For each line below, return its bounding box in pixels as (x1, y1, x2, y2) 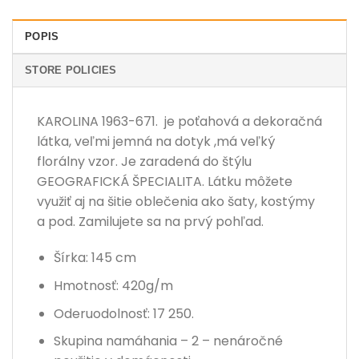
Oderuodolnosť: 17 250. (53, 304, 194, 323)
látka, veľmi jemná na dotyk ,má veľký (37, 131, 275, 151)
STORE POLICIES (25, 63, 117, 76)
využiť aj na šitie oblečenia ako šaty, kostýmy (37, 192, 315, 211)
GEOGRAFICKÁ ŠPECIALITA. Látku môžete (37, 171, 292, 191)
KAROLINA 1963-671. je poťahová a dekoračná (37, 111, 322, 131)
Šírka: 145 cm (53, 248, 136, 268)
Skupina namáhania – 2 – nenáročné (53, 332, 283, 351)
